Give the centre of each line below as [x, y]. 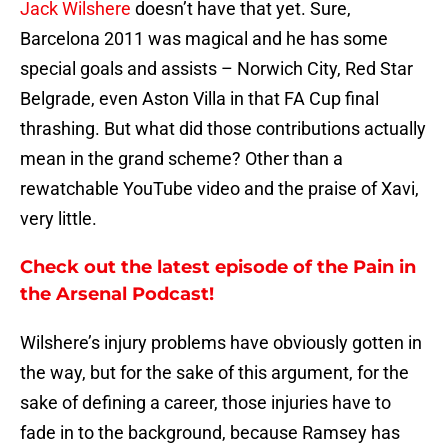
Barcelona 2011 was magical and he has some [204, 39]
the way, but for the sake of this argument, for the [214, 373]
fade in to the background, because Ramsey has [210, 433]
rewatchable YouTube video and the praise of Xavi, [219, 189]
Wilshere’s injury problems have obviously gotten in [221, 343]
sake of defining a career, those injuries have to [205, 403]
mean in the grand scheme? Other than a [181, 159]
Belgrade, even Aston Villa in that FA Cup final [199, 99]
